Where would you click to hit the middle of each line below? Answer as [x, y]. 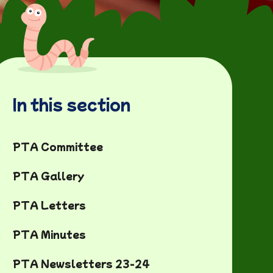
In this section [71, 104]
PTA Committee [58, 146]
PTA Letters [49, 205]
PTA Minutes [49, 234]
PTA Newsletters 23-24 [81, 263]
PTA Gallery [48, 175]
